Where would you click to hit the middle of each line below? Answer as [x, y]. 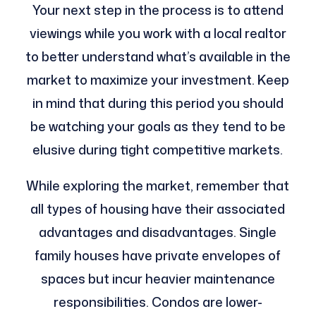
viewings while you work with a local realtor [158, 34]
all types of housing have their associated [158, 209]
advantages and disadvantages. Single [158, 232]
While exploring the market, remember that [158, 186]
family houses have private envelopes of [158, 256]
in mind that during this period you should [158, 103]
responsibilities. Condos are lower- [158, 302]
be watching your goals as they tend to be [158, 127]
